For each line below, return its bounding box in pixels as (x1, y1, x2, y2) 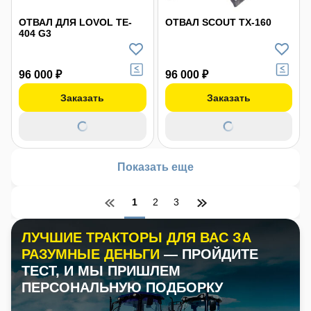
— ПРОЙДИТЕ (164, 246, 258, 262)
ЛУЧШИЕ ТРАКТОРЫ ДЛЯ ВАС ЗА (22, 230, 251, 245)
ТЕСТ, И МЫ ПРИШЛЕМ (22, 263, 180, 278)
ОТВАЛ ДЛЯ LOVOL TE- (19, 17, 132, 28)
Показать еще (117, 161, 194, 173)
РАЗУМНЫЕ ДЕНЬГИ (22, 246, 164, 262)
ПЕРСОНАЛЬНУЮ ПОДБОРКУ (22, 280, 223, 295)
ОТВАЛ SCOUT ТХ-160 (165, 17, 271, 28)
